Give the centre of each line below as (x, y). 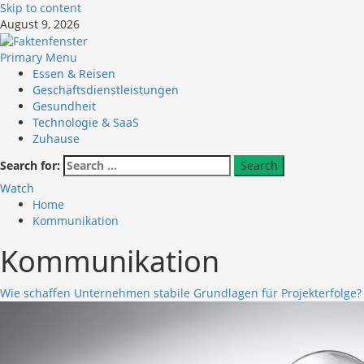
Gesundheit (64, 106)
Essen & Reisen (74, 74)
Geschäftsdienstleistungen (106, 90)
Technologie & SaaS (86, 123)
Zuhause (56, 139)
